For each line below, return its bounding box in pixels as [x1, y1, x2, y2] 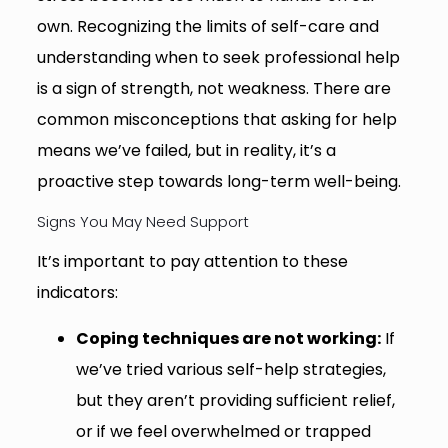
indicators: [36, 280, 118, 304]
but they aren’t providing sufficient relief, [75, 388, 395, 412]
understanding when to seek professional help [36, 45, 400, 69]
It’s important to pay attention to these [36, 249, 348, 273]
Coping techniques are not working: [75, 326, 381, 350]
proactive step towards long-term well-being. [36, 169, 401, 193]
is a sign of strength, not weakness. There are [36, 76, 391, 100]
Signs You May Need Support [36, 210, 249, 232]
